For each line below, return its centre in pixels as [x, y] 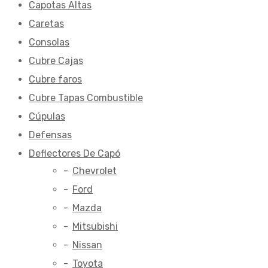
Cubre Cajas [56, 61]
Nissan [87, 245]
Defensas [50, 135]
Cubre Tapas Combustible [86, 98]
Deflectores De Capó [74, 154]
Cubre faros [55, 80]
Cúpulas [47, 117]
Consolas [49, 42]
